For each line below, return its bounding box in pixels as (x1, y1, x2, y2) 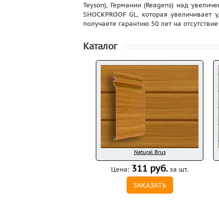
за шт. (168, 165, 188, 174)
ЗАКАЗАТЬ (132, 180, 167, 190)
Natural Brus (133, 149, 166, 155)
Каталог (83, 41, 117, 52)
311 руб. (131, 163, 168, 174)
